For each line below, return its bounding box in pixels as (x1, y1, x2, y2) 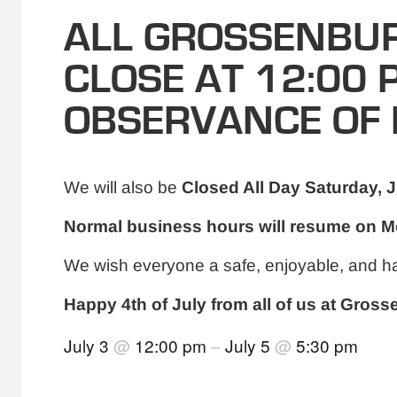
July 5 (225, 332, 275, 357)
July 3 (64, 332, 113, 357)
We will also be (64, 177, 182, 197)
